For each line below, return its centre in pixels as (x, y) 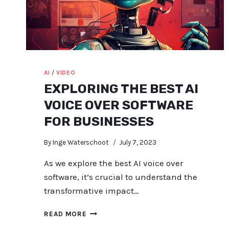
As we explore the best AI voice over (114, 163)
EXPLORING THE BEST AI (121, 89)
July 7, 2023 (138, 142)
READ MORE (65, 214)
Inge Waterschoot (81, 142)
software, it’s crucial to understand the (121, 177)
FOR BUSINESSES (99, 122)
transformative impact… (92, 190)
